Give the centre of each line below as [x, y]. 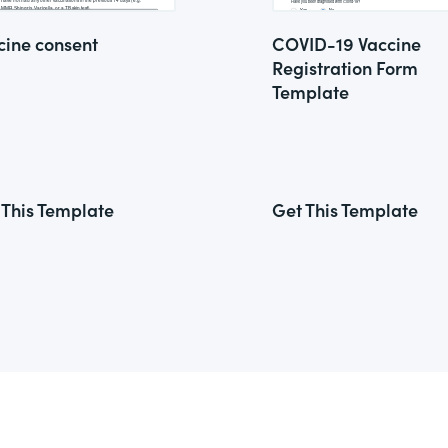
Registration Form [345, 67]
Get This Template [345, 209]
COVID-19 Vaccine [346, 43]
